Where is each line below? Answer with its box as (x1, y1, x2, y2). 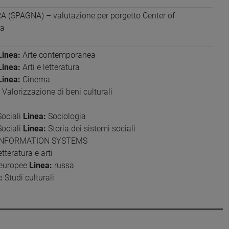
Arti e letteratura (20, 62, 80, 73)
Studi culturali (2, 173, 54, 183)
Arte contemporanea (20, 50, 96, 60)
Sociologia (45, 111, 86, 122)
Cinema (20, 75, 50, 85)
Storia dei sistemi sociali (45, 124, 135, 134)
